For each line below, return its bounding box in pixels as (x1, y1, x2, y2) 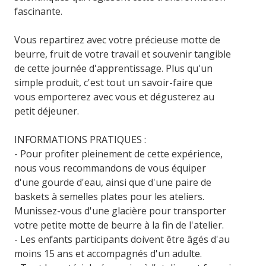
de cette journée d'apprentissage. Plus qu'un (14, 61, 213, 75)
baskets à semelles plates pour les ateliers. (14, 189, 205, 203)
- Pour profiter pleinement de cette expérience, (14, 147, 223, 160)
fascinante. (14, 4, 63, 18)
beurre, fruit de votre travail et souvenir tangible (14, 47, 232, 61)
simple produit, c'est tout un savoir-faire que (14, 75, 213, 89)
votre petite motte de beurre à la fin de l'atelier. (14, 218, 224, 232)
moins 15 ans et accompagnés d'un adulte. (14, 246, 205, 260)
